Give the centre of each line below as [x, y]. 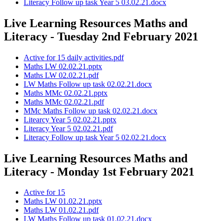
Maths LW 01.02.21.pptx [63, 201]
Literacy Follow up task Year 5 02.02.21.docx [95, 137]
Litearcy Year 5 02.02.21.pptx [70, 119]
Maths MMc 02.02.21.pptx [66, 93]
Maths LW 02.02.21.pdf [61, 75]
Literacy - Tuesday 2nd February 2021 [101, 36]
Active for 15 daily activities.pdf [74, 57]
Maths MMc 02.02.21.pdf [64, 102]
